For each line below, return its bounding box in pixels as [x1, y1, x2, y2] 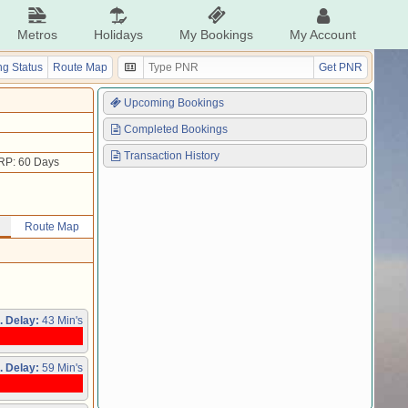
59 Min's [39, 362, 83, 374]
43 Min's [39, 314, 83, 327]
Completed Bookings [123, 123, 228, 136]
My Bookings [179, 27, 253, 42]
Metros [17, 27, 57, 42]
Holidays [94, 27, 143, 42]
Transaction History [123, 149, 219, 162]
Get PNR [319, 61, 362, 74]
